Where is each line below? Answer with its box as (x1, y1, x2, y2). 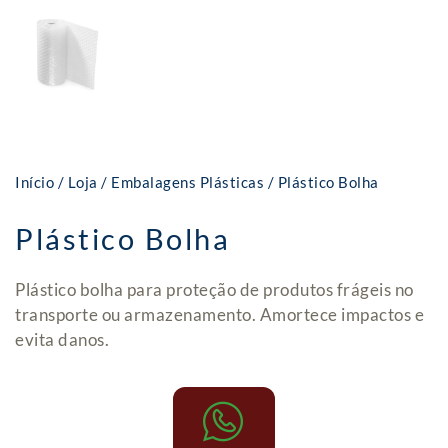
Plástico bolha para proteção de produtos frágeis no (15, 279, 414, 301)
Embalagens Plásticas (111, 173, 264, 192)
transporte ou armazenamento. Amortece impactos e (15, 304, 424, 326)
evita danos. (15, 329, 109, 351)
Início (15, 173, 54, 192)
